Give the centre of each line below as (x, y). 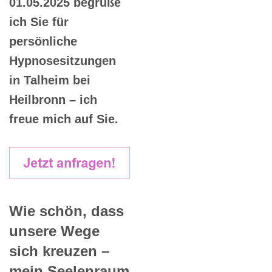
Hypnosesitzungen (63, 61)
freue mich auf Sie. (64, 119)
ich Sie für (39, 22)
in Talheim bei (50, 80)
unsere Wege (54, 231)
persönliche (43, 42)
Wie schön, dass (66, 211)
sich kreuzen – (59, 251)
